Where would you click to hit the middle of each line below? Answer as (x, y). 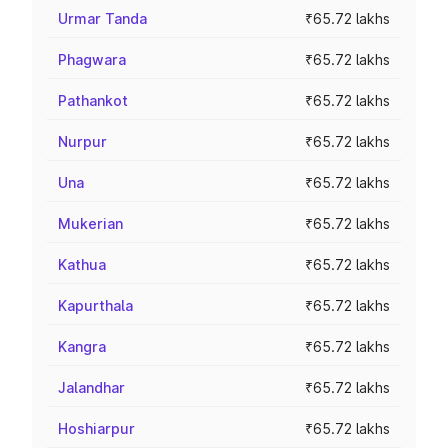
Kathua (82, 264)
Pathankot (93, 100)
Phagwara (92, 59)
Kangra (82, 346)
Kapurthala (95, 305)
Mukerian (90, 223)
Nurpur (82, 141)
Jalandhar (91, 387)
